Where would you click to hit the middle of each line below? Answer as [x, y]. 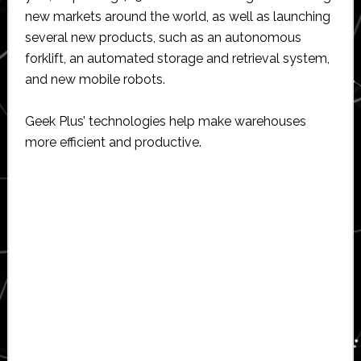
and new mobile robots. [95, 79]
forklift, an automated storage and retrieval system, [177, 58]
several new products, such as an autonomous [163, 37]
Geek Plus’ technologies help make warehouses [165, 121]
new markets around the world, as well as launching [177, 16]
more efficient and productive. [113, 142]
